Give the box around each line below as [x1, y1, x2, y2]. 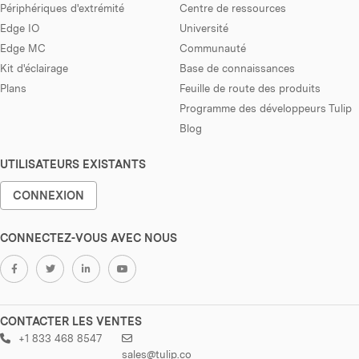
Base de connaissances [179, 62, 295, 75]
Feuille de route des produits [179, 82, 321, 95]
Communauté [179, 42, 246, 55]
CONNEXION [13, 188, 84, 203]
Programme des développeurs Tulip [179, 102, 352, 115]
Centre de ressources [179, 2, 286, 15]
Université [179, 22, 228, 35]
